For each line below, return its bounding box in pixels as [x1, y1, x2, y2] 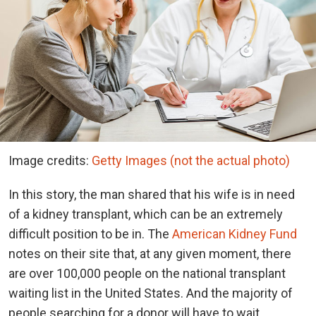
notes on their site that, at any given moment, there [8, 246, 291, 262]
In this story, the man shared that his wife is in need [8, 187, 295, 202]
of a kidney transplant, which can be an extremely [8, 207, 283, 222]
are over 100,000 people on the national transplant [8, 266, 286, 281]
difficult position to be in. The [8, 226, 172, 242]
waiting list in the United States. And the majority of [8, 286, 293, 301]
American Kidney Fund [172, 226, 297, 242]
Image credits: [8, 153, 92, 169]
